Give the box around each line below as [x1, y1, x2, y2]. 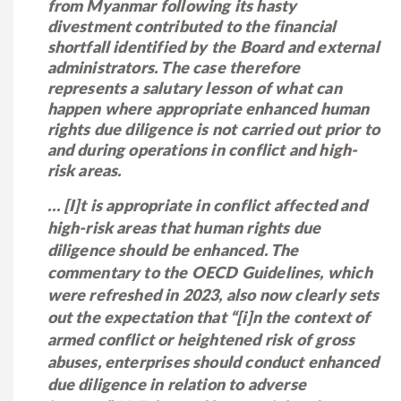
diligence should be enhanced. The [47, 243, 299, 260]
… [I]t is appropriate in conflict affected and [47, 198, 367, 215]
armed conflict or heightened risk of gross [47, 332, 355, 349]
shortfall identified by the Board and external [47, 39, 380, 56]
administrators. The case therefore [47, 60, 301, 77]
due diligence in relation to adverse [47, 377, 306, 394]
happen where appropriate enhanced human [47, 101, 370, 118]
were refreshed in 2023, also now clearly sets [47, 287, 380, 304]
